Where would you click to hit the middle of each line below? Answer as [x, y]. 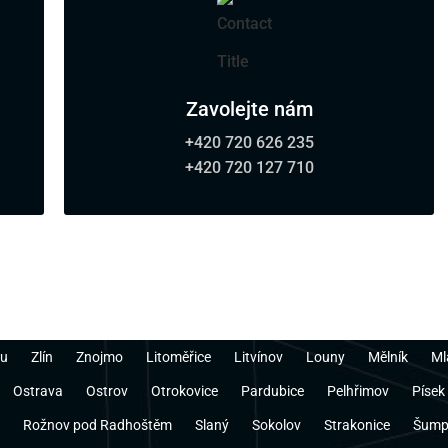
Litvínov [258, 357]
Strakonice [357, 425]
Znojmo [99, 357]
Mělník [388, 357]
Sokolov [276, 425]
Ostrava [38, 391]
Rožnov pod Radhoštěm [97, 425]
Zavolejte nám [249, 109]
